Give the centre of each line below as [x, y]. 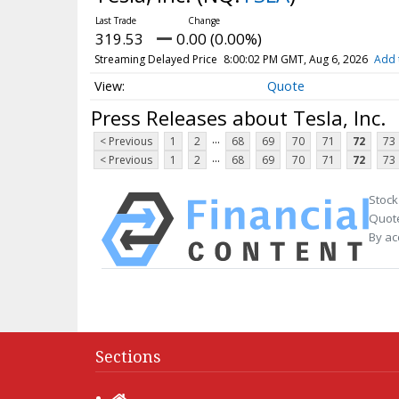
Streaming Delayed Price [155, 60]
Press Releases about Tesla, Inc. [238, 117]
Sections [128, 356]
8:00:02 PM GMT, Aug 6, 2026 [295, 60]
